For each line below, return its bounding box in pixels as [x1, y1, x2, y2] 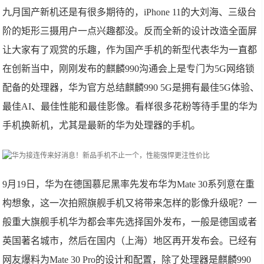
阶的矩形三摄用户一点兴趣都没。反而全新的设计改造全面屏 [2, 26, 258, 36]
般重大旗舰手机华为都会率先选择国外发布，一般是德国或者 [2, 217, 258, 227]
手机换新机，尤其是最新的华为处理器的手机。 [2, 120, 201, 130]
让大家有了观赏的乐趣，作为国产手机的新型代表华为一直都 [2, 45, 258, 55]
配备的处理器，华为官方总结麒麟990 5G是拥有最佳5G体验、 [2, 82, 260, 93]
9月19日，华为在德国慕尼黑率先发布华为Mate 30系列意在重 [2, 179, 255, 189]
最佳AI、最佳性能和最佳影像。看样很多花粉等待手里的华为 [2, 101, 258, 111]
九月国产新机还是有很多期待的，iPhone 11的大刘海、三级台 [2, 7, 257, 17]
